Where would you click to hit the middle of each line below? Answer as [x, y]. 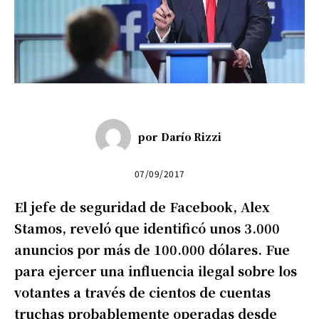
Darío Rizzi [191, 137]
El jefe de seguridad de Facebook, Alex [142, 207]
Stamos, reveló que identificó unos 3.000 [147, 228]
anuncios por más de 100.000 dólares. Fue [152, 250]
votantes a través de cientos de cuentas [142, 292]
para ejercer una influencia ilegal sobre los [156, 271]
